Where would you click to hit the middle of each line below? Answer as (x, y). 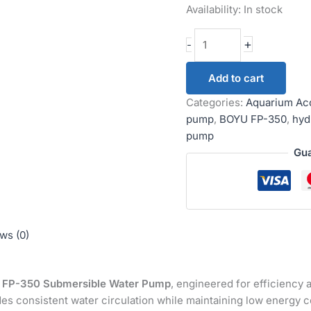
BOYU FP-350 (253, 119)
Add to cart (236, 78)
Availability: (213, 9)
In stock (263, 9)
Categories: (216, 103)
